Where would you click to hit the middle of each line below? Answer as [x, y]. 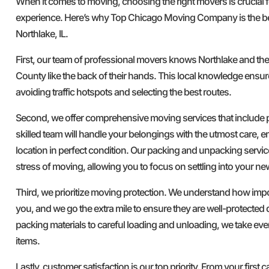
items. [28, 240]
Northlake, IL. [42, 33]
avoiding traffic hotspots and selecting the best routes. [123, 92]
